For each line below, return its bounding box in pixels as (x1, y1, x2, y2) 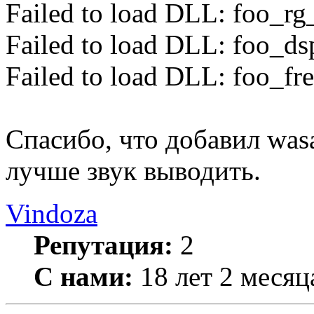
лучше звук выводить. (6, 156, 261, 186)
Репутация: (34, 230, 173, 260)
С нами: (34, 261, 133, 292)
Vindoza (6, 198, 97, 228)
